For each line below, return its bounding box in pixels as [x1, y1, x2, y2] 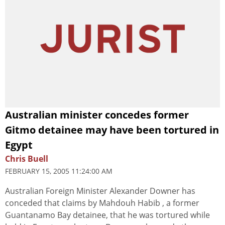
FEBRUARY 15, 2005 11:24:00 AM [5, 166, 113, 176]
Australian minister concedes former [5, 107, 189, 122]
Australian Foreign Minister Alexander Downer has [5, 185, 195, 196]
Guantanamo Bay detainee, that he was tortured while [5, 209, 210, 220]
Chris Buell [5, 153, 48, 164]
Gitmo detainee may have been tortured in [5, 123, 219, 137]
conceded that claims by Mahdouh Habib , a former [5, 197, 199, 208]
